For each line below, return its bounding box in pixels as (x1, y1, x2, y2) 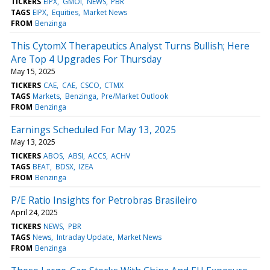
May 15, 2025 (11, 66, 55, 77)
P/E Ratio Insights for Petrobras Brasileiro (11, 193, 197, 207)
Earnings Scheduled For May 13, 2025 (11, 122, 176, 136)
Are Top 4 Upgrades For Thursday (11, 52, 162, 66)
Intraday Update (56, 231, 113, 242)
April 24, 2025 (11, 207, 58, 218)
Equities (51, 7, 78, 17)
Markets (33, 90, 60, 101)
